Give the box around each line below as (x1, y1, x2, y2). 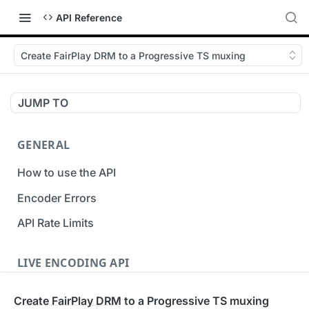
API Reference (56, 11, 122, 23)
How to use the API (17, 165, 116, 179)
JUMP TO (18, 96, 68, 110)
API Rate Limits (17, 216, 94, 230)
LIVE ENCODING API (17, 255, 130, 271)
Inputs (17, 283, 50, 298)
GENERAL (17, 137, 70, 152)
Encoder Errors (17, 190, 97, 205)
